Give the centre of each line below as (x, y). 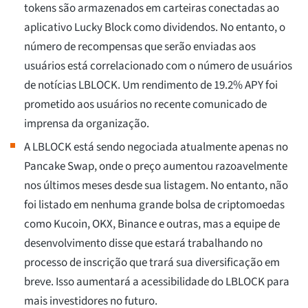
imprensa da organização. (87, 124)
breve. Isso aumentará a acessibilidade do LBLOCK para (157, 282)
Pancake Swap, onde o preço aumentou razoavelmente (156, 167)
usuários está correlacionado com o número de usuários (158, 66)
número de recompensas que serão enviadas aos (140, 47)
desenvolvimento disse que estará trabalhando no (143, 244)
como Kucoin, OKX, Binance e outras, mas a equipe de (152, 224)
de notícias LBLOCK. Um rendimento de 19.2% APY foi (151, 86)
